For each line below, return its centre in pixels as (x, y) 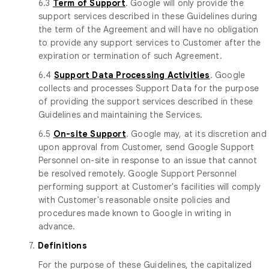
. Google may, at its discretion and (196, 134)
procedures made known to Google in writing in (135, 213)
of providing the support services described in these (146, 101)
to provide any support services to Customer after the (150, 42)
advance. (57, 226)
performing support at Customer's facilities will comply (150, 186)
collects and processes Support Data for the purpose (149, 88)
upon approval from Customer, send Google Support (147, 147)
